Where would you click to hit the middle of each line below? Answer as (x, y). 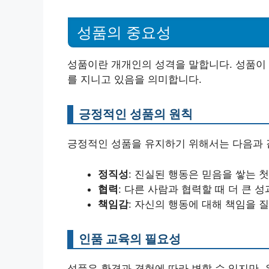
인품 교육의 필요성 (130, 238)
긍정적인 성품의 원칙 (136, 114)
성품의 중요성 (124, 32)
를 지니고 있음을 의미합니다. (134, 79)
